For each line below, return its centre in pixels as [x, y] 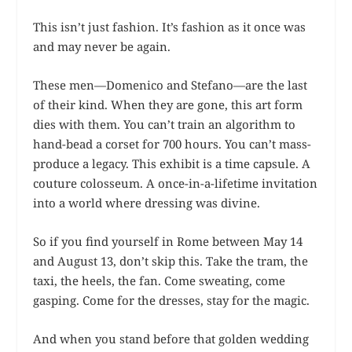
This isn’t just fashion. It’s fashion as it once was [170, 26]
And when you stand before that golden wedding [171, 338]
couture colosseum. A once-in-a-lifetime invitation [176, 183]
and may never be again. [102, 46]
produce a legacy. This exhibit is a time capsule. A [172, 163]
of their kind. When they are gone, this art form [168, 104]
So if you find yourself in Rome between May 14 [168, 241]
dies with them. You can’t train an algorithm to [165, 124]
